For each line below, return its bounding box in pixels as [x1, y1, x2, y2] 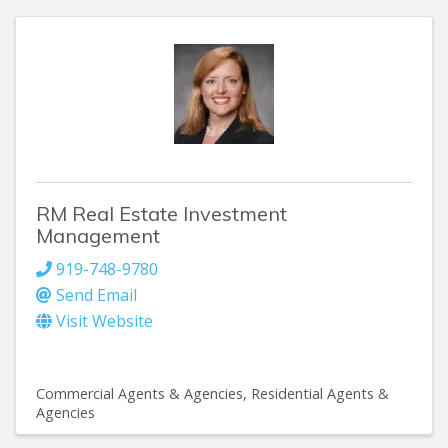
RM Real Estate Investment [36, 200, 287, 226]
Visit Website [56, 309, 153, 332]
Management [36, 222, 160, 248]
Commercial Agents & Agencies [36, 383, 243, 403]
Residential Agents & [251, 383, 389, 403]
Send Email [56, 283, 137, 306]
